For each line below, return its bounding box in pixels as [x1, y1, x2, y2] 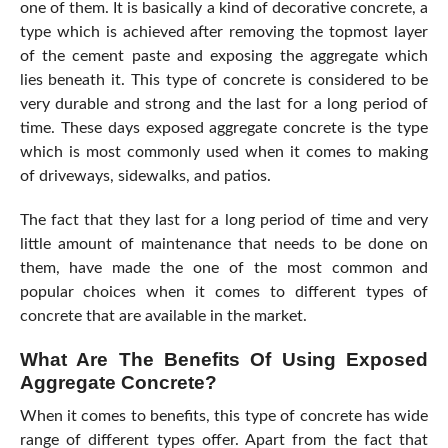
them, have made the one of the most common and [19, 260, 429, 277]
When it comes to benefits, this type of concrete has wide [19, 408, 429, 425]
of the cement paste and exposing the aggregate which [19, 48, 429, 65]
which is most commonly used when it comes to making [19, 144, 429, 161]
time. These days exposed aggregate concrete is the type [19, 120, 429, 137]
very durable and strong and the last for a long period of [19, 96, 429, 113]
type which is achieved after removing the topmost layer [19, 24, 429, 41]
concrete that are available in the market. [19, 308, 307, 325]
